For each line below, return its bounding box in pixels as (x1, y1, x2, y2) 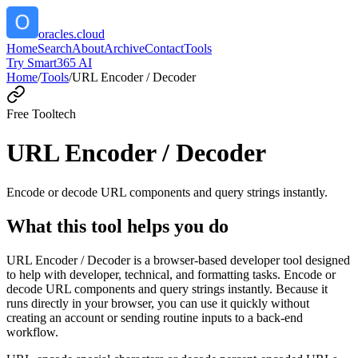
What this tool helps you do (6, 215, 229, 237)
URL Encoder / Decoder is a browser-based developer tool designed (6, 253, 350, 267)
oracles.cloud (38, 27, 105, 41)
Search (38, 42, 72, 55)
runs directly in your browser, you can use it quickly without (6, 296, 309, 310)
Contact (145, 42, 184, 55)
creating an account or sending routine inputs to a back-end (6, 310, 303, 324)
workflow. (6, 324, 58, 339)
